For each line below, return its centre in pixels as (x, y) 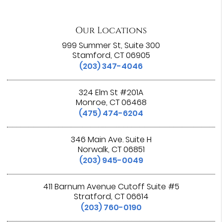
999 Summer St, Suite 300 (111, 45)
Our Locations (111, 30)
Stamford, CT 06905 (111, 55)
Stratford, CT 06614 (111, 196)
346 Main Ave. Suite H (111, 139)
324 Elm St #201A (111, 92)
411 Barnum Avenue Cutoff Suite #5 (111, 186)
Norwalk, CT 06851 (111, 149)
